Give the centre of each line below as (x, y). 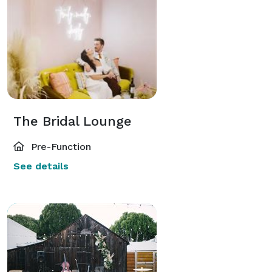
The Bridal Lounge (73, 121)
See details (41, 166)
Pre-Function (59, 146)
